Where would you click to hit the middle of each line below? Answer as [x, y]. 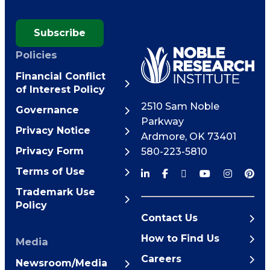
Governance [47, 110]
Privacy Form [50, 151]
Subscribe [60, 33]
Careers [161, 259]
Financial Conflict [61, 76]
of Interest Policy [60, 89]
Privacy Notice [53, 130]
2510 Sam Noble [180, 107]
